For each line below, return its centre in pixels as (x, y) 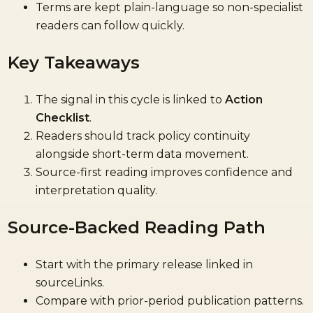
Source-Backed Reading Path (137, 227)
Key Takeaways (74, 63)
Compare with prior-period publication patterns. (170, 300)
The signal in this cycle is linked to (131, 100)
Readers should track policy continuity (143, 136)
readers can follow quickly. (110, 26)
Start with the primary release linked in (145, 264)
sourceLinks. (70, 282)
